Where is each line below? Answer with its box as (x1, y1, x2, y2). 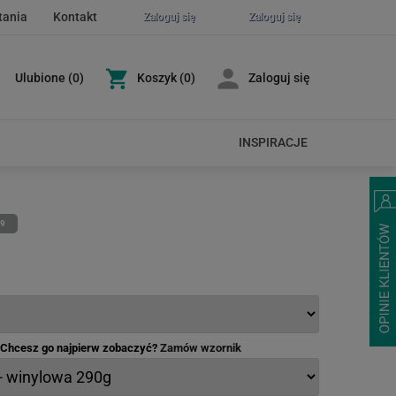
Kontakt (53, 10, 97, 24)
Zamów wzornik (160, 341, 241, 354)
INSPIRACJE (239, 135, 308, 149)
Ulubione (15, 71, 65, 85)
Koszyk (137, 71, 177, 85)
